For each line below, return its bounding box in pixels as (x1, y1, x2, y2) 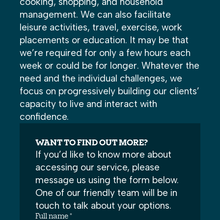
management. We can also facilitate (20, 9, 171, 21)
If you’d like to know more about (35, 149, 171, 161)
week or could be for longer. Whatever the (20, 60, 199, 72)
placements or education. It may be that (20, 34, 189, 46)
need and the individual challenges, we (20, 73, 182, 84)
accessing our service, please (35, 162, 160, 173)
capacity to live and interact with (20, 98, 157, 110)
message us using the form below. (35, 174, 179, 186)
